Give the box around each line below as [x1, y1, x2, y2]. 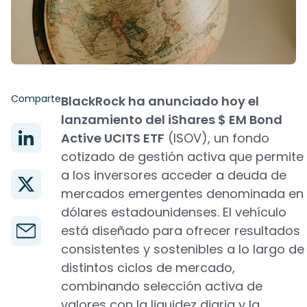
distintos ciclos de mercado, [61, 259, 235, 276]
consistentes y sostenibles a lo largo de [61, 241, 304, 258]
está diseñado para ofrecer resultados [61, 222, 300, 239]
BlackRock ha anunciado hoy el [61, 93, 259, 110]
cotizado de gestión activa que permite [61, 148, 304, 165]
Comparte [11, 92, 61, 106]
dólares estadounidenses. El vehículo [61, 204, 286, 221]
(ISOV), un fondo [164, 130, 269, 147]
